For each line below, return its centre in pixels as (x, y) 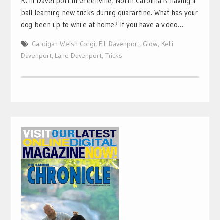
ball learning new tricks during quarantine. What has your (109, 12)
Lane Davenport (78, 55)
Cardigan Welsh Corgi (63, 43)
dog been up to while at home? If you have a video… (102, 24)
